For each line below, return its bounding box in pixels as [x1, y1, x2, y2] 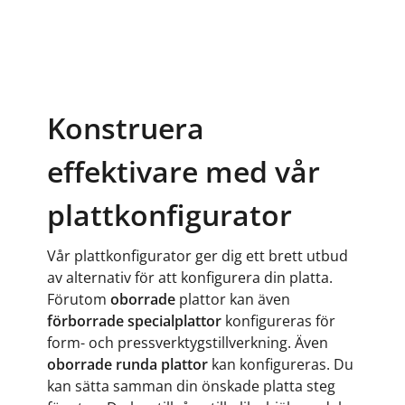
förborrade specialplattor [47, 311, 221, 331]
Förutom [47, 289, 110, 309]
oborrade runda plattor [47, 354, 208, 374]
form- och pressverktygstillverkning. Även [47, 333, 328, 353]
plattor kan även [175, 289, 290, 309]
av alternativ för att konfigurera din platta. [47, 268, 333, 287]
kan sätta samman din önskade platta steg [47, 376, 335, 396]
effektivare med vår [47, 152, 320, 191]
